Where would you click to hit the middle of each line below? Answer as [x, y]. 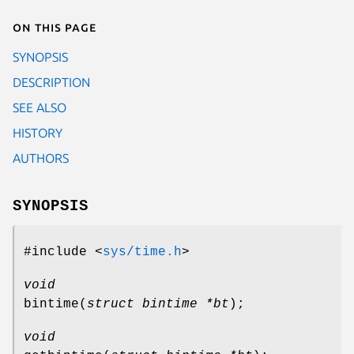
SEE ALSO [40, 107]
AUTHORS [41, 158]
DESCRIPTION [51, 82]
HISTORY [38, 132]
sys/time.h [142, 252]
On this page [55, 26]
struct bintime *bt [158, 304]
